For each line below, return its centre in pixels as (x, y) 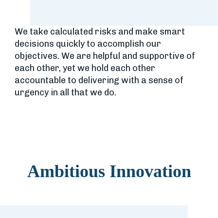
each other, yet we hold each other (85, 68)
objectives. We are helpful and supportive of (105, 56)
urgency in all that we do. (65, 92)
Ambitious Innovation (109, 171)
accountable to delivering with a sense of (99, 80)
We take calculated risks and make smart (100, 31)
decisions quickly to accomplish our (88, 44)
